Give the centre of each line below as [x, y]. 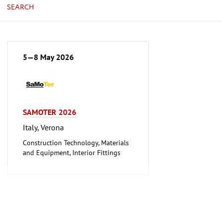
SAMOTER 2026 [50, 112]
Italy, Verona [43, 127]
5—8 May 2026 [48, 57]
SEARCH [21, 7]
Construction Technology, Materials [76, 142]
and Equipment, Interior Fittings [72, 152]
